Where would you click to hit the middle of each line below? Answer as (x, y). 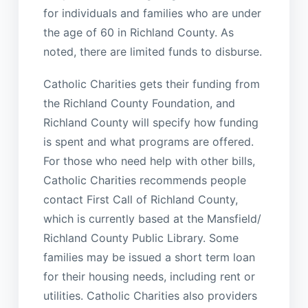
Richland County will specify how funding (151, 122)
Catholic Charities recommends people (144, 180)
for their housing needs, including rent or (149, 276)
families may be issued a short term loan (149, 257)
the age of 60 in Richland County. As (138, 33)
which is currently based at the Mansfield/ (152, 218)
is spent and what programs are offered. (148, 141)
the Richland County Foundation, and (139, 103)
